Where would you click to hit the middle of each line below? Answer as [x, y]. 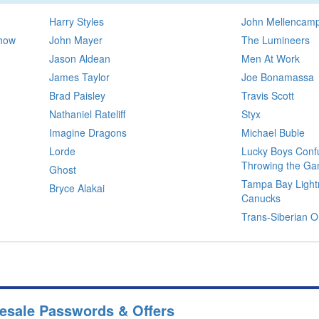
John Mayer [75, 40]
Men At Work [271, 58]
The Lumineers [276, 40]
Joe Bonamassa [278, 77]
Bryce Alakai [77, 188]
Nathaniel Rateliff [87, 114]
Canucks [261, 198]
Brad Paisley [77, 95]
